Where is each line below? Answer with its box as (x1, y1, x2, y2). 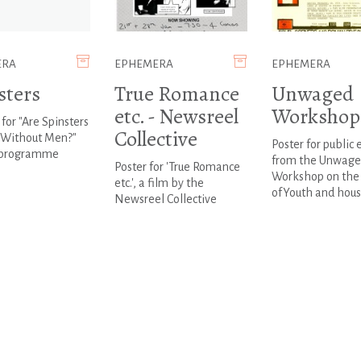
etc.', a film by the (114, 176, 204, 190)
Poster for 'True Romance (114, 160, 240, 174)
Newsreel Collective (114, 193, 217, 206)
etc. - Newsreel (114, 102, 239, 131)
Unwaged (271, 80, 354, 109)
